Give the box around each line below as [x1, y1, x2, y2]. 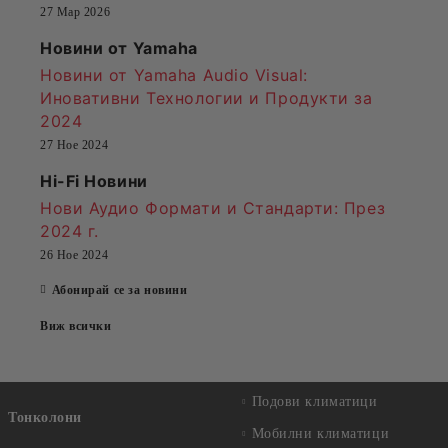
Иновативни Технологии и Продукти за [40, 88, 373, 108]
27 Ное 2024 [40, 138, 109, 152]
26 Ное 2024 [40, 248, 109, 262]
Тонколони [8, 410, 83, 425]
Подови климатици [251, 394, 378, 409]
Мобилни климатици [251, 426, 390, 441]
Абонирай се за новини [51, 283, 188, 297]
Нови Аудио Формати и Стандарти [40, 198, 334, 218]
